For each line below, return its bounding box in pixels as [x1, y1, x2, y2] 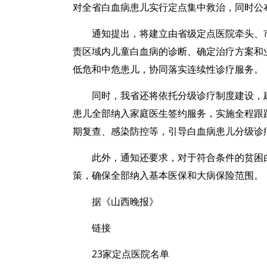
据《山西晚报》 [92, 195, 159, 208]
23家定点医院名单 [92, 247, 169, 260]
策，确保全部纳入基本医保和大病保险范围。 [73, 169, 263, 182]
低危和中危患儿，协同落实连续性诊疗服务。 [73, 63, 263, 76]
